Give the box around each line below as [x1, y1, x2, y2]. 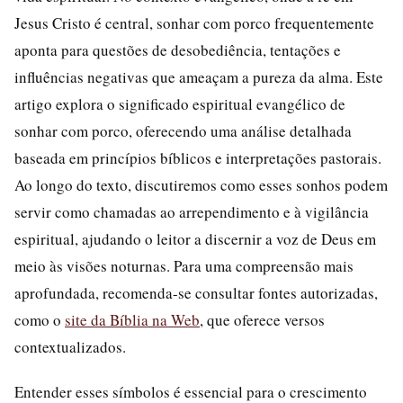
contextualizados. [14, 336, 126, 357]
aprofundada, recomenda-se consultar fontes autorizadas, [14, 282, 378, 303]
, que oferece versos [200, 309, 325, 330]
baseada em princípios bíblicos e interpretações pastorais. [14, 148, 381, 168]
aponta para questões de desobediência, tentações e [14, 40, 341, 60]
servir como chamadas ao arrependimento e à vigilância [14, 201, 369, 222]
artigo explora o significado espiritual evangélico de [14, 94, 345, 114]
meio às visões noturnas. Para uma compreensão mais [14, 255, 354, 276]
